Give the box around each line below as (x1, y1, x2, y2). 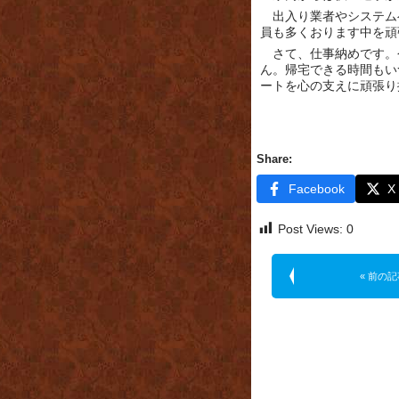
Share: (256, 153, 292, 166)
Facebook (289, 182, 345, 196)
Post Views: (278, 221, 343, 236)
